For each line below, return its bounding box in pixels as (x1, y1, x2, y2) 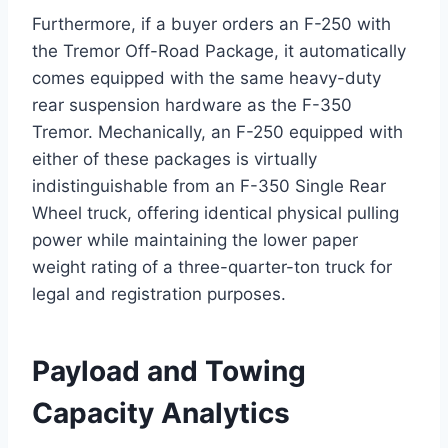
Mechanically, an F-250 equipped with (93, 121, 403, 142)
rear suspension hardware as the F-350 (32, 94, 352, 115)
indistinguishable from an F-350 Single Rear (32, 175, 386, 196)
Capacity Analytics (32, 395, 290, 430)
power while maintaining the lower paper (32, 229, 358, 250)
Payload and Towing (32, 353, 306, 388)
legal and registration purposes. (32, 283, 286, 304)
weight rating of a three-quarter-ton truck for (32, 256, 392, 277)
